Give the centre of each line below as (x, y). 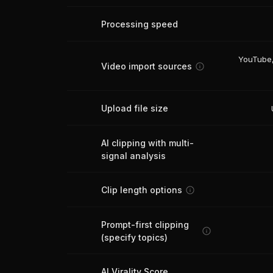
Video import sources (147, 66)
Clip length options (142, 190)
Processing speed (140, 24)
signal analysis (133, 156)
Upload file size (135, 108)
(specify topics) (134, 237)
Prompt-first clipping (145, 225)
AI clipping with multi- (147, 143)
